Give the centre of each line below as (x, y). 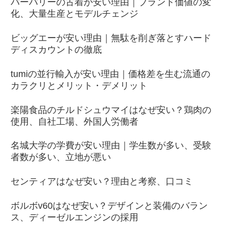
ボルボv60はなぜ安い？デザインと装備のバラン (109, 205)
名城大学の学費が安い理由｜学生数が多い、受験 (111, 146)
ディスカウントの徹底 (56, 49)
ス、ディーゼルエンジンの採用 (74, 217)
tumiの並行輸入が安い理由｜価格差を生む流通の (110, 74)
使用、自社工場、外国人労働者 (74, 121)
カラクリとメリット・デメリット (79, 85)
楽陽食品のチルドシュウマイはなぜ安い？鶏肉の (111, 110)
